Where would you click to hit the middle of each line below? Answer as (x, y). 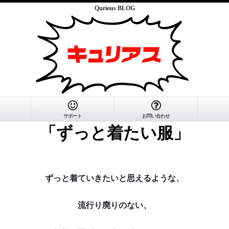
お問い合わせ (156, 116)
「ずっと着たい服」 (114, 133)
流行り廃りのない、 (114, 205)
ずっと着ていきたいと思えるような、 (114, 178)
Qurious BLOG (114, 8)
